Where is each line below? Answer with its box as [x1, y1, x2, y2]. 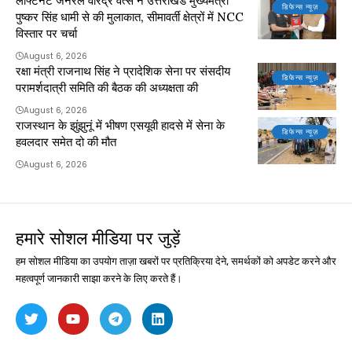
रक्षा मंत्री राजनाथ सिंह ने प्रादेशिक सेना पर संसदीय [16, 64, 230, 79]
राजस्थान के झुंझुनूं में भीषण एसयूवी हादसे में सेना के [16, 118, 225, 134]
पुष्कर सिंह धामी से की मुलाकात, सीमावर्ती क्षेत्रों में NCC [16, 9, 244, 25]
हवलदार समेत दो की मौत [16, 134, 116, 150]
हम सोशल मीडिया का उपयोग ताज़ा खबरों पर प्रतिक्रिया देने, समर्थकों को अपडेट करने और [16, 255, 336, 268]
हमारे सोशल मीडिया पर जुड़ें [16, 227, 180, 250]
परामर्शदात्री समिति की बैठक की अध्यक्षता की [16, 80, 198, 96]
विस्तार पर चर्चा [16, 26, 77, 42]
